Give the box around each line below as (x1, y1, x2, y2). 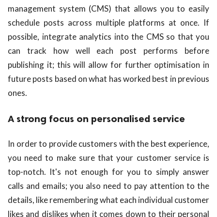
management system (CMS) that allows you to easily (8, 3, 209, 14)
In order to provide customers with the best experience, (8, 138, 209, 149)
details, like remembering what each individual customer (8, 194, 209, 205)
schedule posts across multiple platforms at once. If (8, 17, 209, 28)
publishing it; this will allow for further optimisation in (8, 60, 209, 70)
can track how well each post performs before (8, 46, 209, 56)
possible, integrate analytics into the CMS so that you (8, 31, 209, 42)
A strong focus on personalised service (8, 112, 185, 124)
